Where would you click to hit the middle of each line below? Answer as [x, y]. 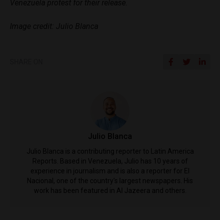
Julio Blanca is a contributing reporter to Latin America [110, 151]
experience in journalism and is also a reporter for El [110, 171]
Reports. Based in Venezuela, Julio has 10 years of [110, 161]
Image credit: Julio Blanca [54, 27]
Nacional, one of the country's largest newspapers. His [110, 181]
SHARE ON [26, 62]
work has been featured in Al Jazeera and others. [110, 191]
